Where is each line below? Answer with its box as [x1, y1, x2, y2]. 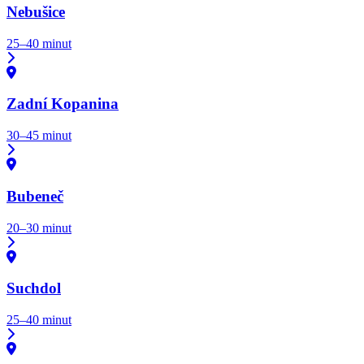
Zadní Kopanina [6, 95, 119, 113]
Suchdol [6, 279, 61, 297]
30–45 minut [6, 128, 71, 143]
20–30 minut [6, 220, 71, 235]
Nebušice [6, 3, 65, 21]
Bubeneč [6, 187, 63, 205]
